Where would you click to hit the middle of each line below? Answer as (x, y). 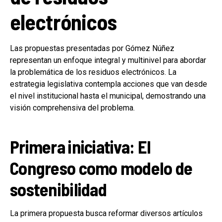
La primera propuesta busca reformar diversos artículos (106, 213)
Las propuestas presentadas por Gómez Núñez (92, 48)
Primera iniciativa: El (81, 146)
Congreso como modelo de (101, 167)
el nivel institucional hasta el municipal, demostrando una (108, 96)
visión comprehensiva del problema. (72, 108)
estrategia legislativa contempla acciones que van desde (109, 84)
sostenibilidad (58, 189)
